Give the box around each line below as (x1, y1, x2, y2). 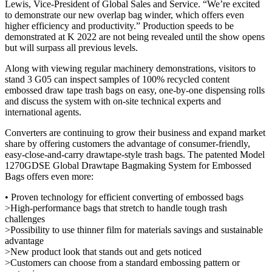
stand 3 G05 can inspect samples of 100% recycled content (5, 73, 229, 84)
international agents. (5, 106, 81, 117)
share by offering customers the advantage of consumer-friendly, (5, 138, 250, 149)
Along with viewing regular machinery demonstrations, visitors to (5, 63, 256, 73)
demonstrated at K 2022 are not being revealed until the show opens (5, 31, 265, 42)
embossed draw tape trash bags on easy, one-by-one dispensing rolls (5, 84, 265, 95)
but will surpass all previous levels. (5, 42, 138, 53)
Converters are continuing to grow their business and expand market (5, 127, 265, 138)
